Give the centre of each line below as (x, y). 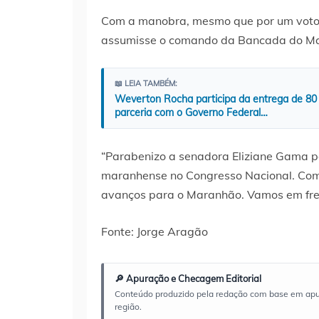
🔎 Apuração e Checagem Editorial (188, 279)
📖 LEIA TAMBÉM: (146, 84)
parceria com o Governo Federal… (191, 113)
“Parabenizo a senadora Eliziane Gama (205, 156)
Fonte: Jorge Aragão (155, 232)
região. (128, 307)
